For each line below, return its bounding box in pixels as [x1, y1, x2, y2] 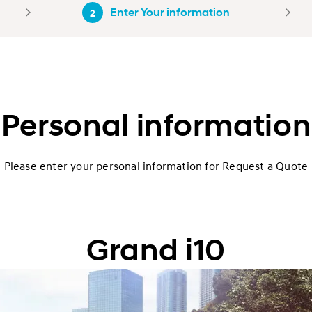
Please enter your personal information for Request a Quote [3, 159, 309, 173]
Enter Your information [109, 6, 230, 19]
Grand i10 [86, 231, 226, 269]
